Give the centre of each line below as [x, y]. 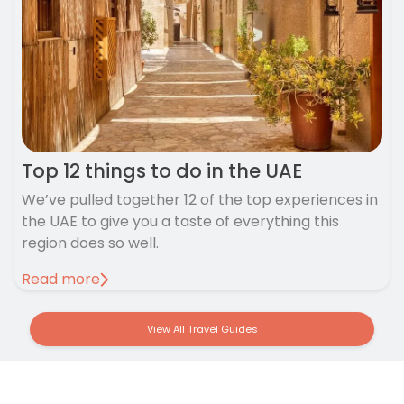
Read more [61, 280]
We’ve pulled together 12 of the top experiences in [200, 200]
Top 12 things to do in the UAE [162, 171]
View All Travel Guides [202, 330]
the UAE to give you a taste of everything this [180, 222]
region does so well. [90, 243]
